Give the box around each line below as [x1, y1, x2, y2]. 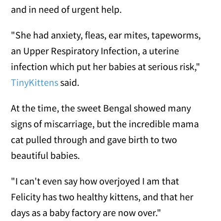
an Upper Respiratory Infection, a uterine [11, 44, 180, 57]
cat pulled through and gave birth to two [11, 133, 178, 146]
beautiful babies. [11, 148, 80, 161]
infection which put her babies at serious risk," [11, 60, 201, 73]
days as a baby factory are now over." [11, 206, 162, 219]
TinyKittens [11, 75, 59, 88]
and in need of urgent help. [11, 2, 122, 15]
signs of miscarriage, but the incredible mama [11, 117, 199, 130]
